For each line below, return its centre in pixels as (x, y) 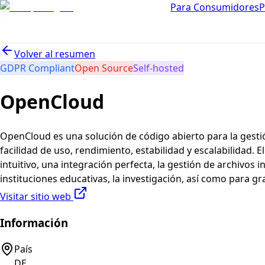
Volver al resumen (55, 54)
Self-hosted (159, 68)
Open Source (104, 68)
